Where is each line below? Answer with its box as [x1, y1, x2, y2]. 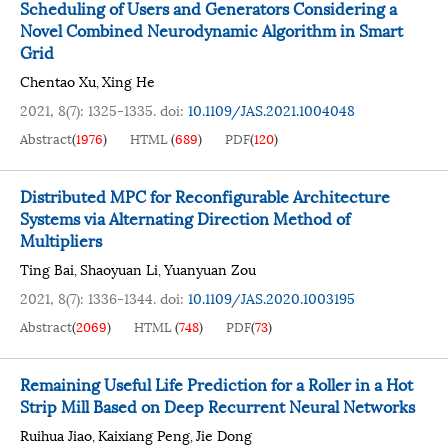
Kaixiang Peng [98, 424, 190, 445]
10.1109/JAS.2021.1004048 [188, 99, 355, 120]
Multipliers [20, 227, 102, 252]
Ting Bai [20, 258, 74, 279]
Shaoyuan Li [80, 258, 158, 279]
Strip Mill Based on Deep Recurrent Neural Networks [20, 393, 415, 418]
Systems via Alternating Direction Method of [20, 205, 350, 230]
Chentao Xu [20, 70, 96, 91]
